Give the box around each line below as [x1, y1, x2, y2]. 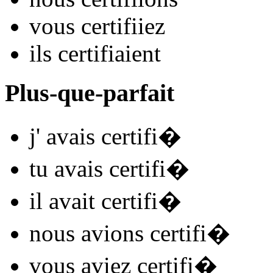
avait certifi [43, 187, 158, 214]
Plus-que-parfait [5, 79, 174, 107]
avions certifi [75, 219, 207, 246]
